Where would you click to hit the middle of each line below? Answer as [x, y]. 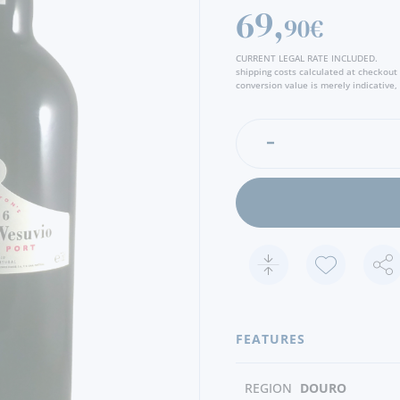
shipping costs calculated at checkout [317, 71]
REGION [268, 388]
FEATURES [271, 338]
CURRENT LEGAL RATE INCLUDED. [307, 58]
